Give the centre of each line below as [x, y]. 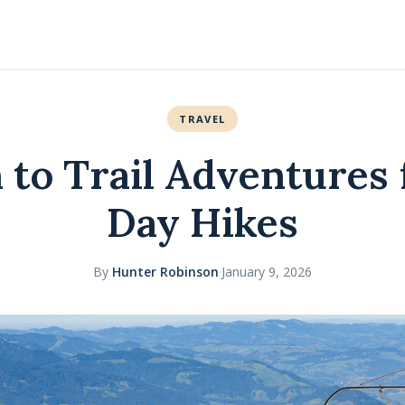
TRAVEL [202, 118]
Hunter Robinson [165, 272]
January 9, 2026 [267, 272]
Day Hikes [202, 221]
